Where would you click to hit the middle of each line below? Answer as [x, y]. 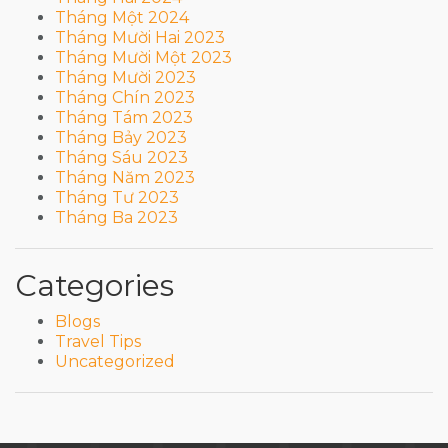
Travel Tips [98, 342]
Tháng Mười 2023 [125, 78]
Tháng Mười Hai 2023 [140, 38]
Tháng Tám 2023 [124, 118]
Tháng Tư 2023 [117, 198]
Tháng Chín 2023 [125, 98]
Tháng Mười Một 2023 [143, 58]
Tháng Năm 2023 [125, 178]
